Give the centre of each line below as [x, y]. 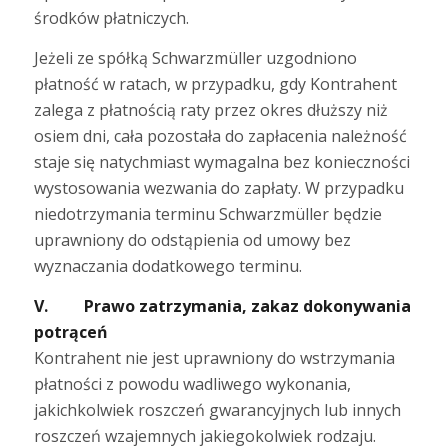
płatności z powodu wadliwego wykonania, [192, 383]
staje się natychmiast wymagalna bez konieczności [221, 161]
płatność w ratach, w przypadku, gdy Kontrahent [215, 83]
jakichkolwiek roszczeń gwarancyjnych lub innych [217, 409]
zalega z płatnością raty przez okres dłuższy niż [210, 109]
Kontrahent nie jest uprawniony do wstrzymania [214, 357]
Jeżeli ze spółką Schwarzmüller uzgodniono [195, 57]
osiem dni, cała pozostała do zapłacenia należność [220, 135]
